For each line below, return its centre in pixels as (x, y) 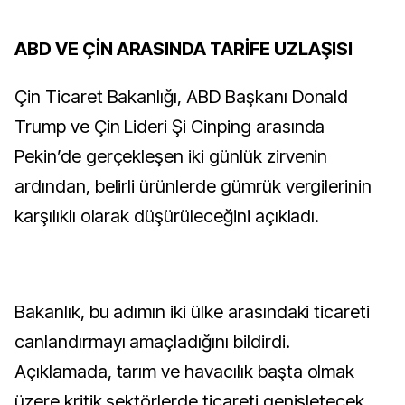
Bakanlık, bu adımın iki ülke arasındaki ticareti (193, 312)
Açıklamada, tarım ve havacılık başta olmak (185, 372)
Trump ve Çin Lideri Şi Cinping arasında (170, 127)
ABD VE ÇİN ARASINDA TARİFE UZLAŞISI (184, 49)
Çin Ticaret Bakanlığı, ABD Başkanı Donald (182, 97)
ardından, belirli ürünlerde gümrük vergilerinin (193, 186)
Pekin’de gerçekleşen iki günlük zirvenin (171, 156)
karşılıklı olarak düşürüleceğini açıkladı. (167, 216)
